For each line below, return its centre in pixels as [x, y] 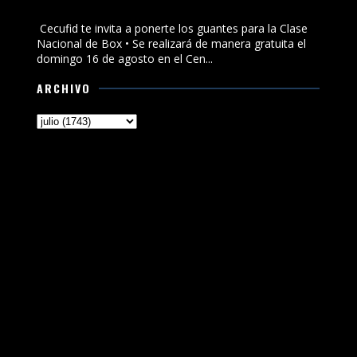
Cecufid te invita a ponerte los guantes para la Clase [173, 29]
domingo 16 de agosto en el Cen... [125, 59]
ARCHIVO [64, 88]
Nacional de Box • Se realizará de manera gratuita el [172, 44]
